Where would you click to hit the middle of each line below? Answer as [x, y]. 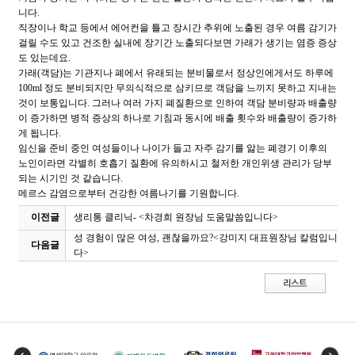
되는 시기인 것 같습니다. [70, 178]
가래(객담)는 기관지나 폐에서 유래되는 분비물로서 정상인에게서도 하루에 [176, 73]
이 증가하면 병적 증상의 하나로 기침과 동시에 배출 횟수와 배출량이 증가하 [177, 118]
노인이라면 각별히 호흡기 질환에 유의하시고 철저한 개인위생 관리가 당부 [175, 163]
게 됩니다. [39, 133]
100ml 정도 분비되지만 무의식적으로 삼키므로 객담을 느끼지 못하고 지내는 [177, 88]
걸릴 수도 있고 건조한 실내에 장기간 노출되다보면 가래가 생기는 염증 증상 [177, 42]
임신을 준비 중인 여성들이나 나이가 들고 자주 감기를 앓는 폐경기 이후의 [172, 148]
